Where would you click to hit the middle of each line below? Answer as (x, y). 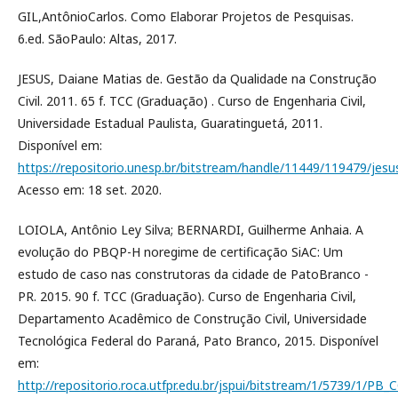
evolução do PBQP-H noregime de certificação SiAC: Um (180, 252)
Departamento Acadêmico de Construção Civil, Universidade (192, 318)
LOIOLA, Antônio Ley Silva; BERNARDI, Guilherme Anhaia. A (191, 230)
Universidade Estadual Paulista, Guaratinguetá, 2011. (170, 123)
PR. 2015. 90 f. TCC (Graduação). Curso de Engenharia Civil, (187, 296)
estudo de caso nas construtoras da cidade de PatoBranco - (193, 274)
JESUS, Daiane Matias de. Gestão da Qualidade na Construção (197, 79)
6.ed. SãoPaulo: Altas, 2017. (97, 39)
